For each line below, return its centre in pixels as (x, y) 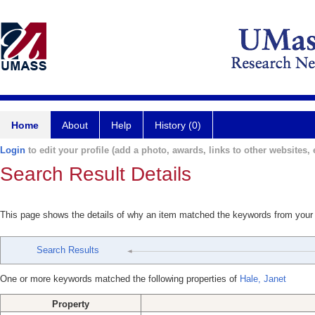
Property (71, 304)
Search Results (67, 250)
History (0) (178, 125)
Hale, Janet (263, 279)
